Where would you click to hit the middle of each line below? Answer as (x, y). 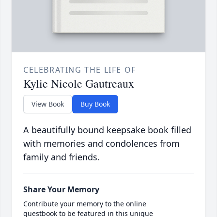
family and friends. (62, 157)
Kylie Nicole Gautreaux (79, 84)
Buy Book (95, 104)
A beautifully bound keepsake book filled (107, 130)
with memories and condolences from (101, 144)
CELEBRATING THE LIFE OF (80, 70)
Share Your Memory (61, 190)
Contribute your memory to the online (85, 204)
